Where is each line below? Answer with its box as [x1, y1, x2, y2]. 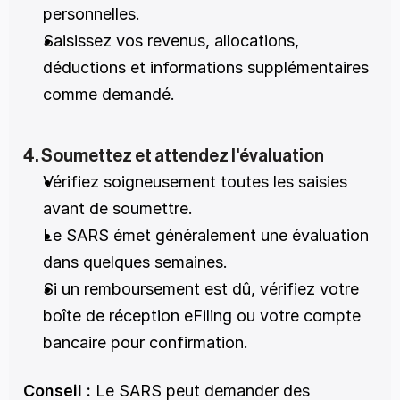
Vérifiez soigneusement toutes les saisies [43, 172, 347, 191]
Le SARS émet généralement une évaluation [43, 226, 369, 245]
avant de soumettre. [43, 199, 193, 218]
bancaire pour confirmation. [43, 333, 248, 352]
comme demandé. [43, 85, 175, 104]
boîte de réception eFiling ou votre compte [43, 306, 361, 325]
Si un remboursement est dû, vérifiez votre [43, 279, 359, 298]
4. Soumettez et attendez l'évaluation [23, 147, 324, 165]
